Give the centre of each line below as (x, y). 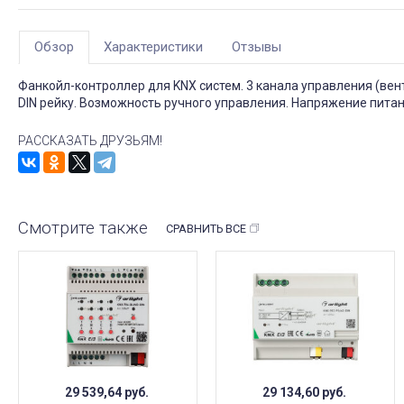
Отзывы (257, 47)
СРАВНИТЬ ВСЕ (206, 229)
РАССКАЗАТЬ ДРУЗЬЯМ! (90, 141)
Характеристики (153, 47)
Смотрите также (83, 227)
